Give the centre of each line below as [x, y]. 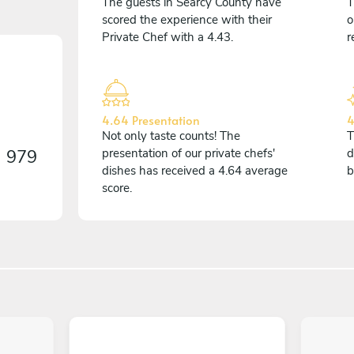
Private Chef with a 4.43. [168, 37]
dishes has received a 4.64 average [195, 170]
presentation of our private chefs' [188, 153]
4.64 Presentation [151, 119]
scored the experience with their [187, 19]
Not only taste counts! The [171, 136]
